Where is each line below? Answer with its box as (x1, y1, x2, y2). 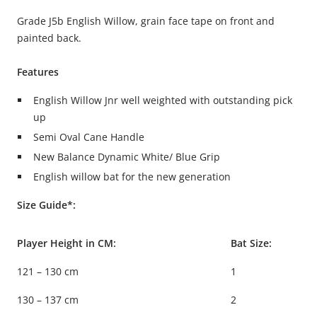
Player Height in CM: (17, 236, 116, 250)
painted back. (17, 30, 84, 45)
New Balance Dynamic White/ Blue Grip (33, 149, 223, 163)
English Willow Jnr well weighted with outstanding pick (33, 93, 292, 107)
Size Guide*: (17, 197, 76, 212)
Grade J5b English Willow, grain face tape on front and (17, 13, 275, 28)
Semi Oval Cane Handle (33, 129, 144, 144)
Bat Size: (231, 236, 272, 250)
